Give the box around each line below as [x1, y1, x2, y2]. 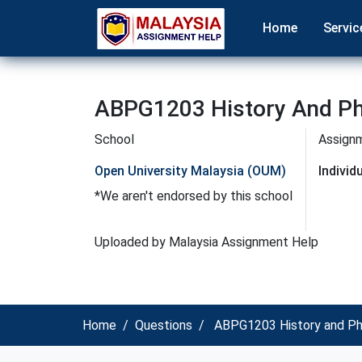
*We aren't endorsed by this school [95, 188, 293, 204]
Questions [135, 318, 192, 333]
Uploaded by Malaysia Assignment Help [95, 234, 318, 250]
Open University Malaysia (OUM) [95, 163, 286, 179]
